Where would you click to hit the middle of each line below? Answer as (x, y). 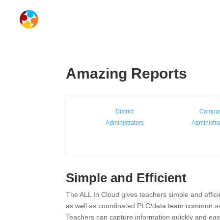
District (125, 111)
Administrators (124, 123)
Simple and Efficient (126, 178)
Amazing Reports (127, 73)
